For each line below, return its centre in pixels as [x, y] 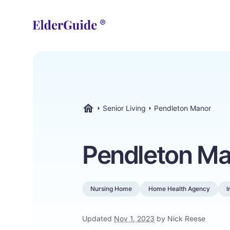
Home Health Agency [179, 189]
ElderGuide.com [108, 118]
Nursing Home [111, 189]
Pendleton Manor [183, 108]
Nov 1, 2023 [134, 218]
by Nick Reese [180, 218]
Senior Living [124, 108]
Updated [98, 218]
